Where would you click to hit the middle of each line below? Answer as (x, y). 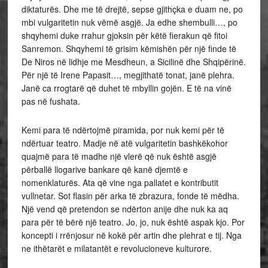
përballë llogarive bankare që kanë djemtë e (104, 169)
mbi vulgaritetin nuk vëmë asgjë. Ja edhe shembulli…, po (129, 22)
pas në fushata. (51, 101)
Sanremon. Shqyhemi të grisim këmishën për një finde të (129, 48)
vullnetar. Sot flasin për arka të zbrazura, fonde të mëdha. (130, 196)
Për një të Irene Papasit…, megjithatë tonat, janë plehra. (128, 75)
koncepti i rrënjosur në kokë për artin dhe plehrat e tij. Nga (131, 235)
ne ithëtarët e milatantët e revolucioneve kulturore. (116, 248)
